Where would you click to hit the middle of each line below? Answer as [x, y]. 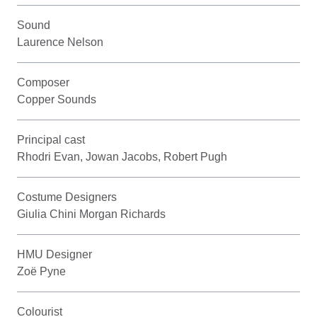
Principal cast [51, 140]
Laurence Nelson [60, 42]
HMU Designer [54, 255]
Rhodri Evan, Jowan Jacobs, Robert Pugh [122, 157]
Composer [43, 83]
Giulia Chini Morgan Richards [91, 214]
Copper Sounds [57, 100]
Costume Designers [67, 197]
